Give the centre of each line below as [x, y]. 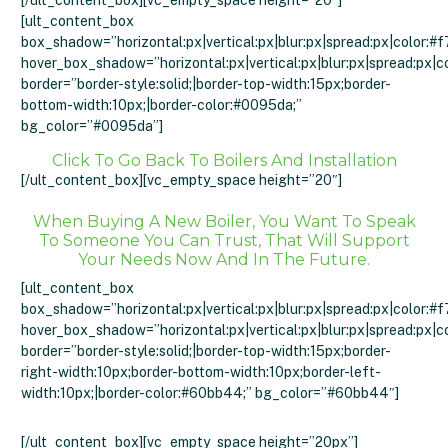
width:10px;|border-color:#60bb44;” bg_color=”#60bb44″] [210, 392]
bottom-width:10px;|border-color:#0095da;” [161, 105]
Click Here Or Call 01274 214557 [224, 417]
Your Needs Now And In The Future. [224, 259]
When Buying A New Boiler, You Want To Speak [224, 221]
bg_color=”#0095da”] [92, 126]
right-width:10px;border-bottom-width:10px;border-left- [201, 371]
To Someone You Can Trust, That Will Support [224, 240]
